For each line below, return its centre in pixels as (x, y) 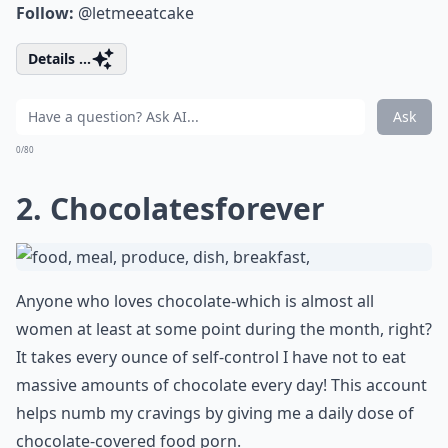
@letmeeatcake (136, 13)
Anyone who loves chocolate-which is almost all (195, 301)
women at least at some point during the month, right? (224, 329)
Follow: (45, 13)
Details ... (59, 58)
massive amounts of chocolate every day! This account (221, 385)
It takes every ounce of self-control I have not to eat (211, 357)
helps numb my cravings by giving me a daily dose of (215, 413)
